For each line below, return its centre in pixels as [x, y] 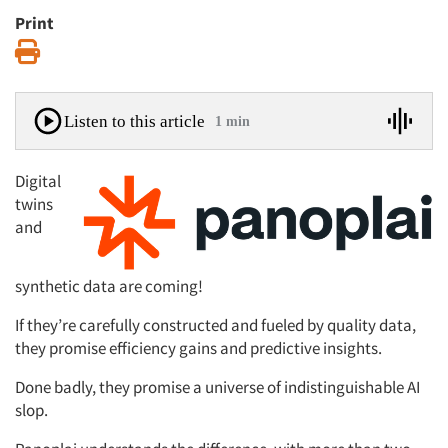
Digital [38, 181]
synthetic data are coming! [110, 285]
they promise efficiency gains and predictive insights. [198, 347]
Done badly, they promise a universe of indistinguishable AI [217, 386]
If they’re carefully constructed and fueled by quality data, [215, 324]
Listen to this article [134, 121]
